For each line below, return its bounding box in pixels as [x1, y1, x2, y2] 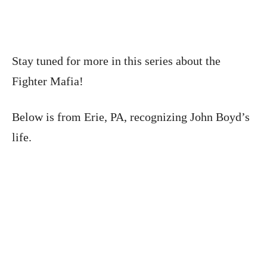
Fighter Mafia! [12, 74, 86, 88]
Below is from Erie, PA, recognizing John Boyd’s [12, 110, 250, 124]
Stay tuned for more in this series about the [12, 54, 221, 68]
